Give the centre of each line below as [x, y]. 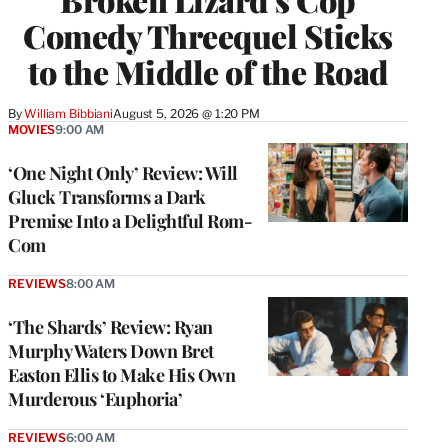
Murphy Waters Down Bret [111, 351]
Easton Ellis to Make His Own [121, 375]
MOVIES [32, 130]
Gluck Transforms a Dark [107, 197]
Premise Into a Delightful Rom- [130, 221]
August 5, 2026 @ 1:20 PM [186, 114]
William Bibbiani [69, 114]
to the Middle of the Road [208, 72]
